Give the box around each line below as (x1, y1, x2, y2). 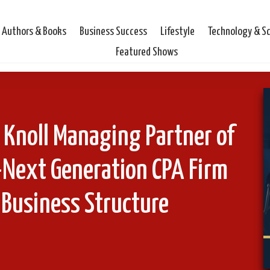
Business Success (80, 25, 148, 37)
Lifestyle (160, 25, 195, 37)
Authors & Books (2, 25, 67, 37)
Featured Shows (116, 46, 178, 58)
